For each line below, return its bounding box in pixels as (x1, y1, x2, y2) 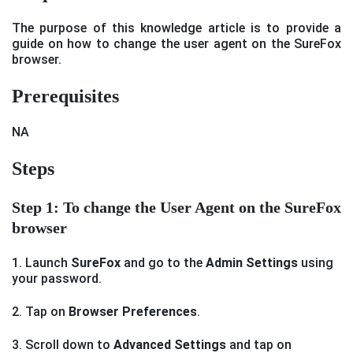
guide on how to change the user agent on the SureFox (12, 36, 341, 52)
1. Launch (12, 255, 71, 271)
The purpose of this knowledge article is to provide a (12, 20, 341, 36)
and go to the (121, 255, 206, 271)
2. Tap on (12, 304, 69, 320)
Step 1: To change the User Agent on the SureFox (12, 199, 341, 217)
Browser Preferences (69, 304, 197, 320)
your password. (12, 271, 102, 287)
